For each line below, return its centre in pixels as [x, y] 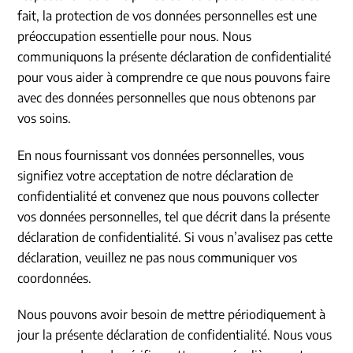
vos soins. [45, 118]
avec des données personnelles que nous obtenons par [167, 97]
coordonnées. [55, 278]
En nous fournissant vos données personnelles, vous [161, 155]
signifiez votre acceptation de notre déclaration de [156, 175]
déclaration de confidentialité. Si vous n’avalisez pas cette [175, 237]
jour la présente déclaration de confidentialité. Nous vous [175, 335]
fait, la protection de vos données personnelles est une [167, 15]
